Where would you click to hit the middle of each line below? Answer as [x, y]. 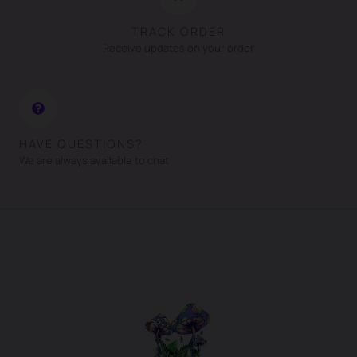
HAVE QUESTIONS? [81, 143]
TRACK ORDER [178, 31]
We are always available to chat [94, 160]
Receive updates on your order [178, 47]
